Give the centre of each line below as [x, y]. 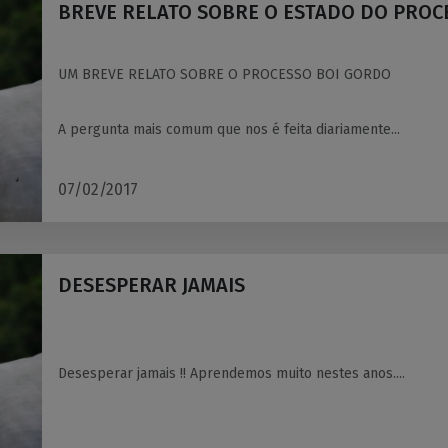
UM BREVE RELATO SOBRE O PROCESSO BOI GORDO [224, 74]
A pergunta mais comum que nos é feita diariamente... [229, 130]
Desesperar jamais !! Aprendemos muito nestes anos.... [231, 374]
